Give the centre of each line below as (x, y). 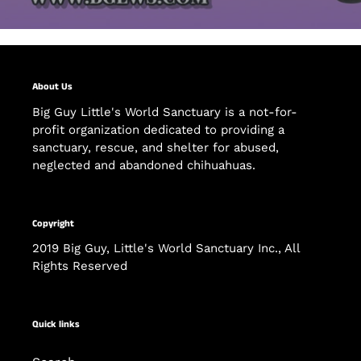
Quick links (56, 325)
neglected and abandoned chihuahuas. (146, 165)
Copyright (53, 223)
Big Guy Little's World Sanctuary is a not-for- (165, 112)
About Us (52, 87)
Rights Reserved (80, 266)
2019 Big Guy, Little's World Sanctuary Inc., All (166, 249)
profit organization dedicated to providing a (158, 129)
